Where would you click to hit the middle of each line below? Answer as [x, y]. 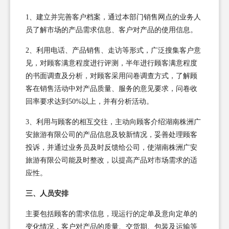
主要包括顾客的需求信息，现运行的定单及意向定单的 [111, 214]
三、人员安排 [47, 193]
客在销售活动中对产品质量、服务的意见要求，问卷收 [111, 88]
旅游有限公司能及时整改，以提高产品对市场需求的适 [111, 160]
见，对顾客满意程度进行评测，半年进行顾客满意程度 [111, 63]
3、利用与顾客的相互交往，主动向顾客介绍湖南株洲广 [113, 122]
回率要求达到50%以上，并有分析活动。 [89, 101]
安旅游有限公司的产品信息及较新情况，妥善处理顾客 [111, 134]
